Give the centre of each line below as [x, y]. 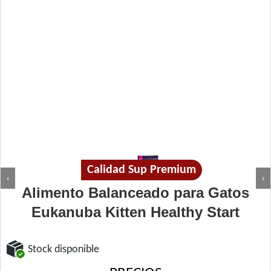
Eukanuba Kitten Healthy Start [135, 212]
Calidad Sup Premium [142, 170]
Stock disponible [64, 249]
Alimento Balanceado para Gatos [135, 193]
